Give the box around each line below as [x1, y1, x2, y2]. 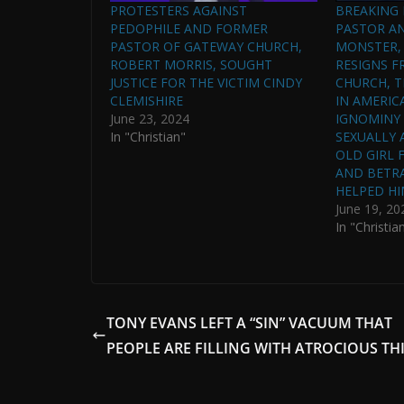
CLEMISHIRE [110, 91, 183, 109]
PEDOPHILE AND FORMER [110, 19, 268, 37]
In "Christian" [110, 127, 186, 145]
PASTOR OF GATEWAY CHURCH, [110, 37, 302, 55]
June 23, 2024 [110, 109, 189, 127]
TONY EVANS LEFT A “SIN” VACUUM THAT [106, 312, 392, 333]
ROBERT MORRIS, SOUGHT [110, 55, 272, 73]
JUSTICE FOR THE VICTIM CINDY [110, 73, 302, 91]
